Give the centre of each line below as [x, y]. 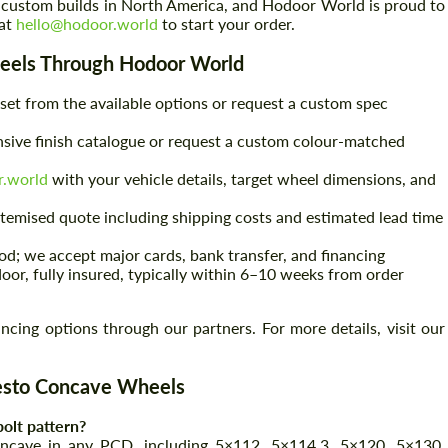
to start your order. [226, 24]
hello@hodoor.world [87, 24]
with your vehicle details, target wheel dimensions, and [242, 179]
